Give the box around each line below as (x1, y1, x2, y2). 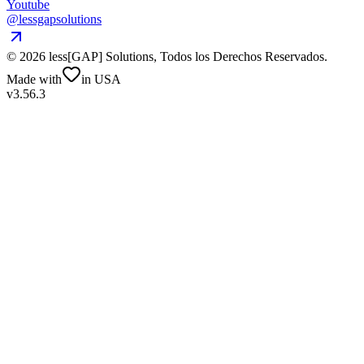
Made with (6, 71, 62, 86)
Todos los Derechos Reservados (160, 49, 324, 63)
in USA (81, 71, 121, 86)
